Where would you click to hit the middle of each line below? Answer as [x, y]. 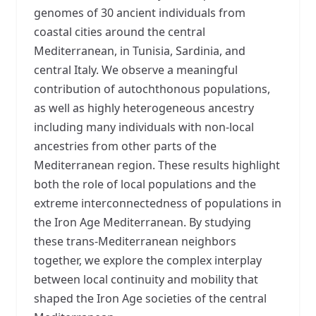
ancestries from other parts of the [125, 146]
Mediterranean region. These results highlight [157, 165]
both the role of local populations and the [145, 184]
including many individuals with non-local [144, 127]
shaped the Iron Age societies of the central [150, 298]
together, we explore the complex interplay [148, 260]
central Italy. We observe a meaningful [136, 69]
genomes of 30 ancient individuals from [140, 12]
